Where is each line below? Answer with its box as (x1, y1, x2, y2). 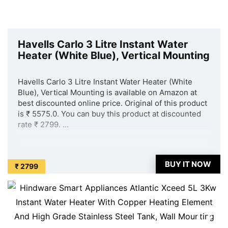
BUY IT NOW (165, 159, 211, 169)
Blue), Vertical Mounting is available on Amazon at (18, 88, 197, 97)
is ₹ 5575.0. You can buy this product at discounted (18, 109, 201, 119)
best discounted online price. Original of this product (18, 98, 207, 108)
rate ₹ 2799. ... (18, 120, 69, 129)
